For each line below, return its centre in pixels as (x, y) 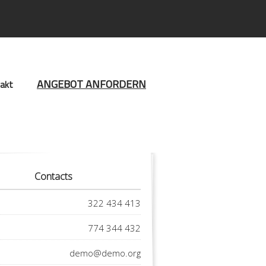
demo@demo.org (105, 253)
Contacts (53, 176)
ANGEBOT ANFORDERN (91, 84)
